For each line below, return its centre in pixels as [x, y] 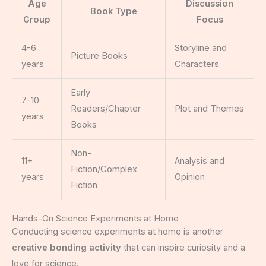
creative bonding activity [66, 248]
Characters [197, 64]
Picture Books [99, 56]
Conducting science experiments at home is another [118, 232]
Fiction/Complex [104, 170]
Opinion [189, 177]
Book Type [113, 12]
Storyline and [200, 48]
